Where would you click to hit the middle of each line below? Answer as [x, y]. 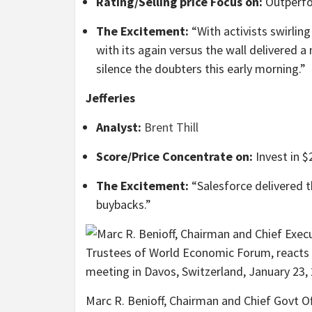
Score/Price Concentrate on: [174, 157]
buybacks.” [124, 205]
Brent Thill [171, 127]
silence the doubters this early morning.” [201, 69]
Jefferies [110, 98]
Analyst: [119, 127]
